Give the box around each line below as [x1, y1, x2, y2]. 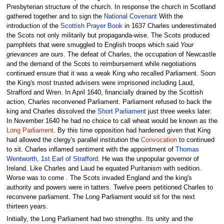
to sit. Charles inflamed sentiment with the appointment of [6, 145, 175, 153]
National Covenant [103, 12, 157, 20]
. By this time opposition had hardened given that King [53, 126, 210, 134]
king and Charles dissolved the [6, 107, 97, 115]
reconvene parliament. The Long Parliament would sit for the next [6, 193, 195, 200]
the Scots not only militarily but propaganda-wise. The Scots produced [6, 31, 209, 39]
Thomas [175, 145, 199, 153]
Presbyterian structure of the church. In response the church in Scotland [6, 3, 215, 10]
